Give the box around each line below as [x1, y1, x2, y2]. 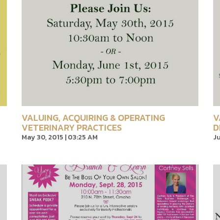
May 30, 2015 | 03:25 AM [22, 132, 98, 142]
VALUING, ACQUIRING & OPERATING [22, 111, 165, 124]
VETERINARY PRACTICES [22, 121, 122, 134]
